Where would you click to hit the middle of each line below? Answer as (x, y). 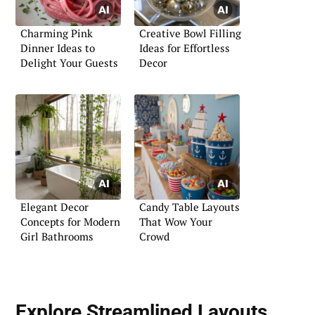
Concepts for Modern (70, 222)
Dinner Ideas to (58, 47)
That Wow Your (176, 222)
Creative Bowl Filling (190, 33)
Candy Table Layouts (189, 207)
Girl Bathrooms (57, 237)
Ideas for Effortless (185, 47)
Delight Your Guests (69, 62)
